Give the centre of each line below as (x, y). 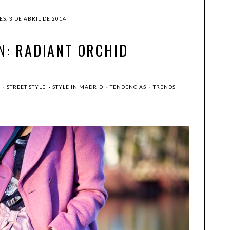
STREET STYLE (27, 87)
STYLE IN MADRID (78, 87)
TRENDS (164, 87)
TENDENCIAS (129, 87)
